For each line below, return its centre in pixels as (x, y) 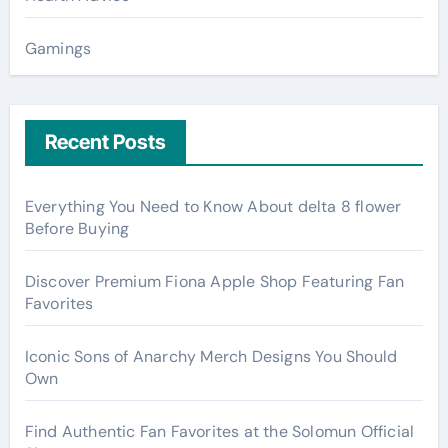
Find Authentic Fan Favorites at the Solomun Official (219, 431)
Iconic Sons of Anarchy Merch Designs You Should (211, 356)
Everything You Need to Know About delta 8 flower (213, 206)
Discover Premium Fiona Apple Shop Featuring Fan (214, 281)
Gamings (58, 48)
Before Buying (77, 228)
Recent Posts (105, 141)
